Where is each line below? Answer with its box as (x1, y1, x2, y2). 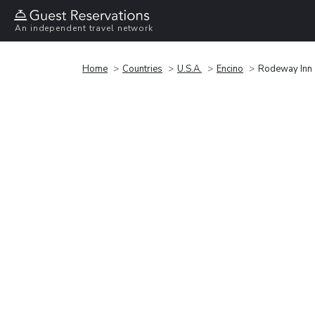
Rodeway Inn (258, 62, 312, 75)
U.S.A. (177, 62, 202, 75)
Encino (217, 62, 243, 75)
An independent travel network (15, 22, 154, 34)
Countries (122, 62, 162, 75)
